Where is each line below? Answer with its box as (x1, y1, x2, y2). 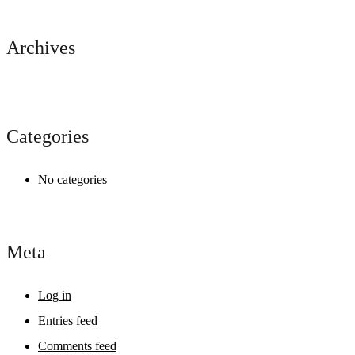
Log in (38, 288, 71, 302)
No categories (38, 172, 107, 186)
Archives (6, 36, 75, 58)
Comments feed (38, 338, 116, 353)
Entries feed (38, 313, 97, 327)
